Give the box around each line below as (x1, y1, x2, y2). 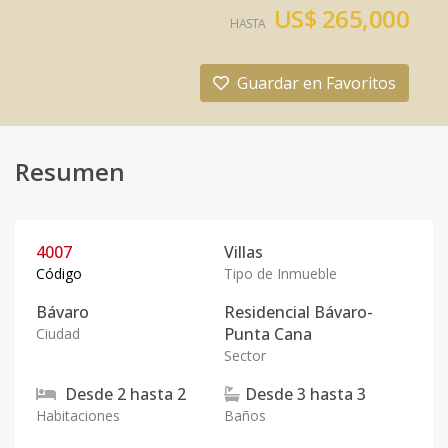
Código (36, 264, 82, 283)
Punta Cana (224, 323, 312, 345)
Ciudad (36, 324, 80, 343)
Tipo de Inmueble (224, 264, 337, 283)
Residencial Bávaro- (224, 301, 373, 323)
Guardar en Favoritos (237, 72, 396, 94)
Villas (224, 241, 263, 263)
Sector (224, 346, 266, 365)
